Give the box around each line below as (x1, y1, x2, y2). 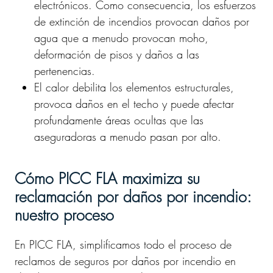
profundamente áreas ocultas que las (34, 113, 204, 127)
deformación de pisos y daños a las (34, 47, 199, 62)
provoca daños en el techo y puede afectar (34, 96, 234, 111)
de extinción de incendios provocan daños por (34, 14, 249, 29)
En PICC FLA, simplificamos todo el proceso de (15, 237, 232, 252)
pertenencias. (34, 63, 95, 78)
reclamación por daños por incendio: (15, 186, 251, 207)
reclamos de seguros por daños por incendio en (15, 253, 236, 268)
